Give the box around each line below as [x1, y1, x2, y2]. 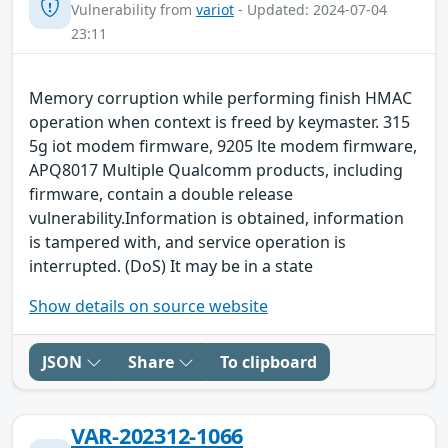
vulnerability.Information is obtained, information [29, 206, 404, 229]
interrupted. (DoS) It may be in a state [29, 254, 313, 277]
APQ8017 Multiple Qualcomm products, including [29, 158, 403, 181]
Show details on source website [29, 294, 268, 317]
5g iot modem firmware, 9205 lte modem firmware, [29, 134, 417, 157]
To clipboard [220, 350, 317, 373]
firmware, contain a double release [29, 182, 293, 205]
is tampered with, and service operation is [29, 230, 346, 253]
